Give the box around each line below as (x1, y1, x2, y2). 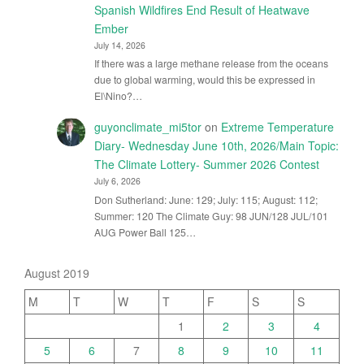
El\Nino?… (93, 89, 142, 103)
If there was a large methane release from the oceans (93, 56, 328, 71)
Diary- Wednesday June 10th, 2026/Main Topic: (93, 137, 339, 154)
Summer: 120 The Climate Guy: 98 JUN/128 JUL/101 (93, 208, 328, 223)
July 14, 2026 (93, 38, 145, 51)
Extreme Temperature (220, 119, 334, 136)
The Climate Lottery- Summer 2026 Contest (93, 156, 319, 173)
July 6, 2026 (93, 175, 141, 188)
